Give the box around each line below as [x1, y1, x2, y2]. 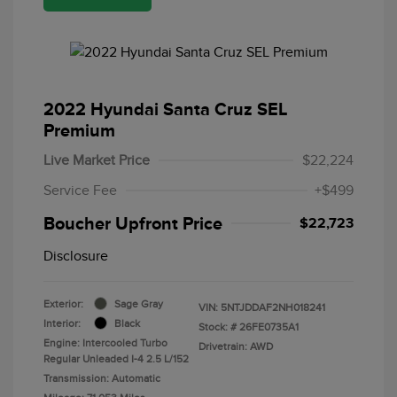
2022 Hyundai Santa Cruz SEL [43, 98, 287, 119]
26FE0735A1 [239, 320, 299, 333]
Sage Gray [114, 297, 163, 310]
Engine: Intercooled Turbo [43, 336, 167, 349]
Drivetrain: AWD [198, 339, 273, 353]
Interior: [43, 316, 81, 330]
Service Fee [43, 182, 117, 198]
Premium [43, 120, 115, 140]
